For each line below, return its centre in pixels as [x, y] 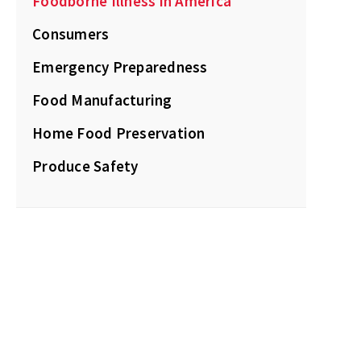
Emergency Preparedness [120, 67]
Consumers [71, 34]
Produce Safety [85, 166]
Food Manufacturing [102, 100]
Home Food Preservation [119, 133]
